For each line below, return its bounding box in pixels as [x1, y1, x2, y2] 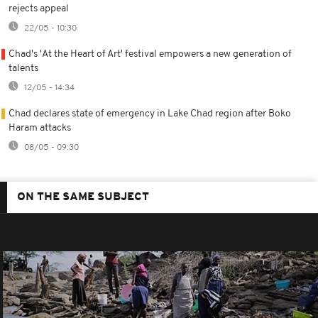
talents [9, 62, 38, 74]
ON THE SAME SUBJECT [17, 191, 149, 203]
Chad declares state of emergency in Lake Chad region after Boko [9, 108, 291, 119]
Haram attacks [9, 122, 71, 133]
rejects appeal [9, 3, 69, 14]
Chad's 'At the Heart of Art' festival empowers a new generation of [9, 48, 292, 60]
